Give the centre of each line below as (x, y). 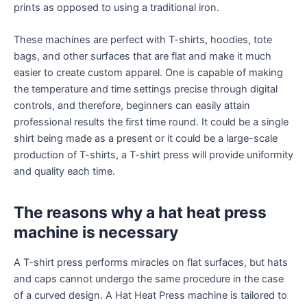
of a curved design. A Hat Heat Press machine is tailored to (150, 296)
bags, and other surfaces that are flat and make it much (143, 57)
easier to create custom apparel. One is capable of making (148, 73)
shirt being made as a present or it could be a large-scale (146, 139)
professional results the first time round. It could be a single (151, 122)
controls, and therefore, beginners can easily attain (132, 106)
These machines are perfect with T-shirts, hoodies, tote (143, 40)
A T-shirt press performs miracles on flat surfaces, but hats (151, 263)
